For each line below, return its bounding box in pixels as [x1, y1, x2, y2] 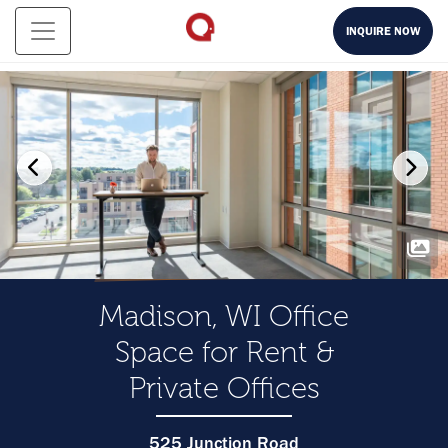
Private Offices [128, 372, 320, 405]
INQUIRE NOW [346, 24, 420, 38]
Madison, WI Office [99, 300, 349, 333]
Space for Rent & [114, 336, 334, 369]
